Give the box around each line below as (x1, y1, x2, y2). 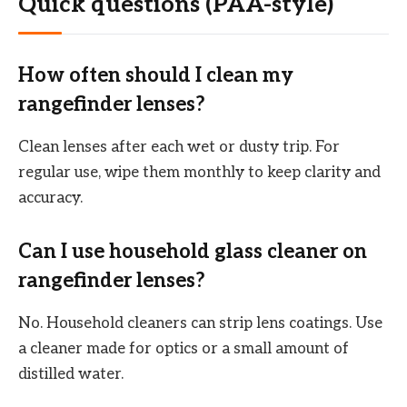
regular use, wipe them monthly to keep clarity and (18, 163, 381, 182)
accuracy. (18, 188, 83, 207)
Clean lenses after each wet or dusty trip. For (18, 137, 340, 156)
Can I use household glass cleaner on (18, 240, 367, 264)
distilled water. (18, 364, 124, 383)
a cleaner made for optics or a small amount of (18, 339, 349, 358)
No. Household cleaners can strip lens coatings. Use (18, 313, 382, 333)
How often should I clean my (18, 64, 293, 88)
